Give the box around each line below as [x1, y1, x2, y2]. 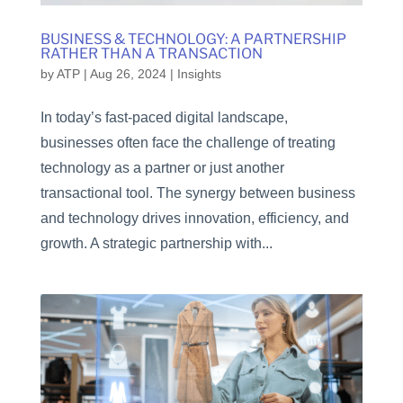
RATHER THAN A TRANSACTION [40, 44, 263, 62]
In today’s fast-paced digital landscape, [40, 109, 288, 125]
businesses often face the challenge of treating [40, 134, 336, 150]
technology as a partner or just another [40, 159, 284, 175]
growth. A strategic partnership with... [40, 235, 273, 251]
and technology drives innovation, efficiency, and [40, 210, 349, 226]
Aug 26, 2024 [89, 66, 166, 81]
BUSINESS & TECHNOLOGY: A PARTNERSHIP [40, 30, 346, 48]
